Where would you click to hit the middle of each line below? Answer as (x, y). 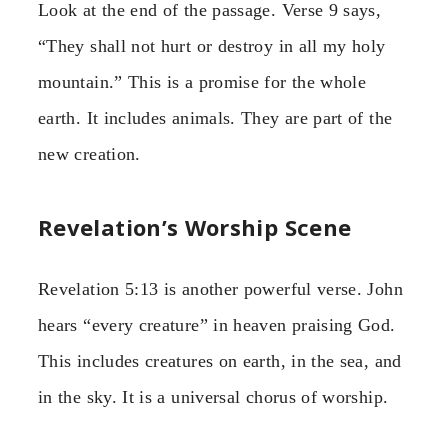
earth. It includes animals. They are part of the (215, 118)
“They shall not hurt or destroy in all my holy (212, 46)
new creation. (89, 154)
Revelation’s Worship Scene (195, 226)
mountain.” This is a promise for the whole (202, 82)
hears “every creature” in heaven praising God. (217, 324)
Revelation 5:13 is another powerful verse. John (220, 288)
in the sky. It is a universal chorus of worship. (213, 396)
